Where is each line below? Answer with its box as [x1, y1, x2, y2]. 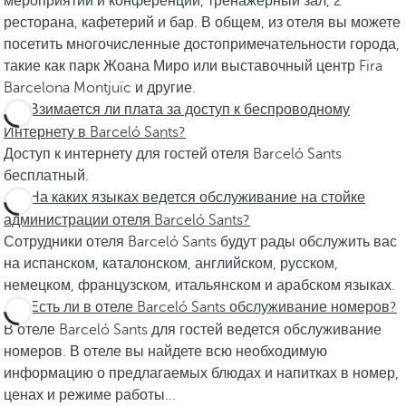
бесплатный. [4, 168, 89, 184]
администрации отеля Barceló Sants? [4, 212, 250, 228]
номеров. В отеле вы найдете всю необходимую [4, 343, 327, 360]
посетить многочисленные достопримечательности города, [4, 36, 400, 53]
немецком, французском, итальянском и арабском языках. [4, 277, 395, 294]
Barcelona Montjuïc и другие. [4, 80, 196, 96]
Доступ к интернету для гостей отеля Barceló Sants [4, 146, 342, 162]
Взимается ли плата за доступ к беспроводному [29, 101, 350, 118]
